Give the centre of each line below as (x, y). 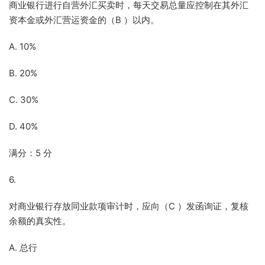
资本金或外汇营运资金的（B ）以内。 (84, 20)
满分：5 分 (30, 153)
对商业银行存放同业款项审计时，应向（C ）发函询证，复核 (129, 206)
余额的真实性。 (40, 221)
